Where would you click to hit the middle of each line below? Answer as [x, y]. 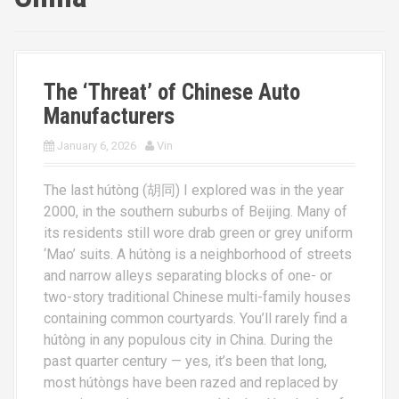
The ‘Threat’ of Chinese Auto [172, 92]
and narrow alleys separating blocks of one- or [188, 276]
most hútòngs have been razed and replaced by [191, 383]
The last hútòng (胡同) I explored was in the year [194, 190]
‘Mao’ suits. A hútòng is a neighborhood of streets [198, 254]
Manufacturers [109, 116]
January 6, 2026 [97, 146]
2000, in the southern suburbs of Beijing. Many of [195, 212]
